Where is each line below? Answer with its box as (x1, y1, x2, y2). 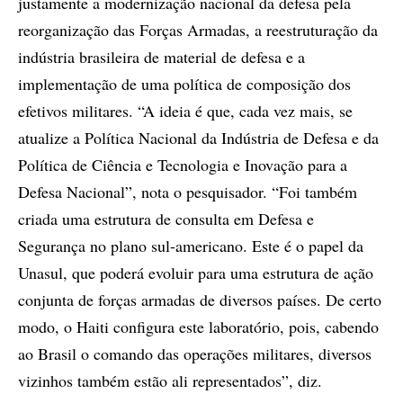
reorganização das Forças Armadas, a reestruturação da (18, 18, 378, 40)
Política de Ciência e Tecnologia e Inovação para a (18, 153, 347, 175)
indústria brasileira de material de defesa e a (18, 45, 305, 67)
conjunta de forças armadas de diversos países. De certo (18, 288, 381, 310)
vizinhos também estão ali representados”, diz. (18, 369, 322, 391)
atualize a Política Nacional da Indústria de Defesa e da (18, 126, 379, 148)
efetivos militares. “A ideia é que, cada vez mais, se (18, 99, 353, 121)
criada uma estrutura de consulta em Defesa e (18, 207, 314, 229)
